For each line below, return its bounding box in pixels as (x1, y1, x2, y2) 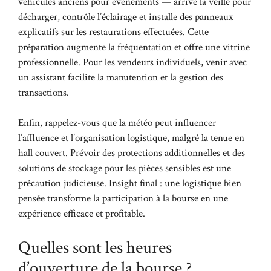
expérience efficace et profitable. (18, 207, 145, 220)
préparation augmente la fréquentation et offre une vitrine (18, 40, 250, 54)
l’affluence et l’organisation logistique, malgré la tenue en (18, 131, 244, 145)
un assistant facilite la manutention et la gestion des (18, 70, 223, 84)
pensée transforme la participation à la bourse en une (18, 192, 228, 205)
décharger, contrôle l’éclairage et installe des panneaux (18, 10, 233, 24)
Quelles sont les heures (18, 235, 172, 259)
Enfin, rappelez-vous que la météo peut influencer (18, 116, 216, 129)
